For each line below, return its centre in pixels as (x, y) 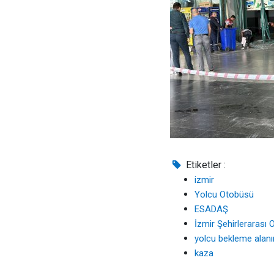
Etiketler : (205, 165)
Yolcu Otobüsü (224, 194)
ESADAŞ (211, 209)
